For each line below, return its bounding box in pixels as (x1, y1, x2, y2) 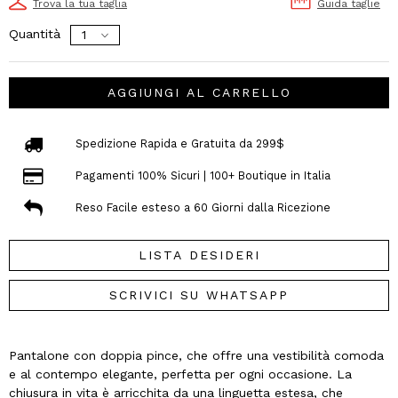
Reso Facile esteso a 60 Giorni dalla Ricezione (75, 201, 330, 215)
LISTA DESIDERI (138, 247, 260, 262)
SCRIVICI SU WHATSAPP (109, 287, 289, 302)
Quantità (9, 27, 60, 42)
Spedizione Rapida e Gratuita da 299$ (75, 137, 284, 151)
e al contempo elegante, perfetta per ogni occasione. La (9, 366, 352, 381)
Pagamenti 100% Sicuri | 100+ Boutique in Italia (75, 169, 330, 183)
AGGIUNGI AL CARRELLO (107, 84, 291, 99)
